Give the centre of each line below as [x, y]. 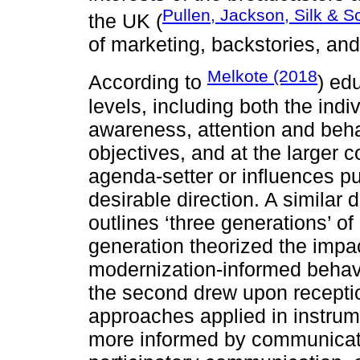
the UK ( [125, 21]
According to [148, 82]
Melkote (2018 [262, 76]
